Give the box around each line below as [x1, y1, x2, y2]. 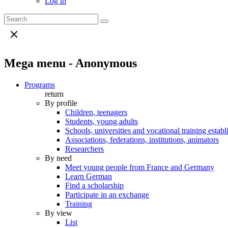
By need [45, 153, 72, 162]
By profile [45, 98, 77, 107]
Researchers [65, 144, 104, 153]
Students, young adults [65, 117, 138, 126]
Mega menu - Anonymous [4, 56, 137, 70]
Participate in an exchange [65, 190, 149, 199]
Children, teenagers [65, 107, 127, 117]
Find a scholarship [65, 181, 124, 190]
